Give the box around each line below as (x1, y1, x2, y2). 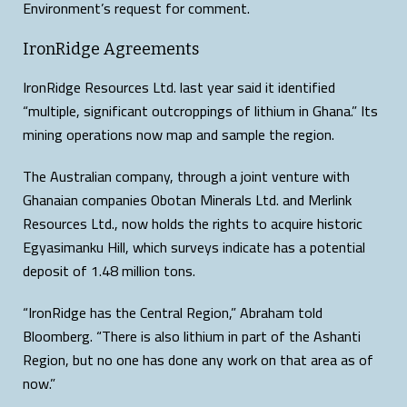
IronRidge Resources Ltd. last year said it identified (23, 73, 335, 101)
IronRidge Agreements (23, 38, 199, 59)
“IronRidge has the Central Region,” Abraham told (23, 298, 323, 326)
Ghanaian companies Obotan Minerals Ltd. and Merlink (23, 185, 352, 213)
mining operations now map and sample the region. (23, 120, 334, 148)
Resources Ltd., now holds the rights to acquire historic (23, 209, 362, 237)
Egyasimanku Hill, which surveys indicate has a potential (23, 233, 365, 261)
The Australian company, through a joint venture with (23, 162, 350, 190)
